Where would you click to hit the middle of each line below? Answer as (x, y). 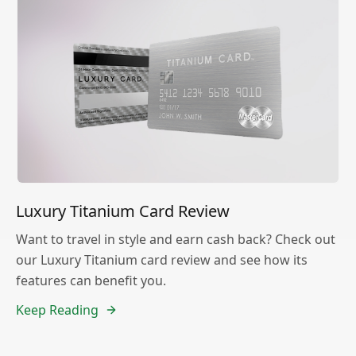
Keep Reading (57, 310)
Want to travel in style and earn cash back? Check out (176, 239)
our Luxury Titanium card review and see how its (162, 259)
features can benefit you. (91, 280)
